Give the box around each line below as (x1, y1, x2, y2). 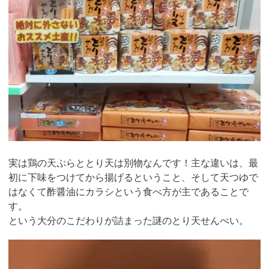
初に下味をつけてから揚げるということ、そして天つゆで (8, 169, 258, 184)
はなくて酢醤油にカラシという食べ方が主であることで (8, 184, 249, 198)
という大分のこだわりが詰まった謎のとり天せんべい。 (8, 213, 249, 227)
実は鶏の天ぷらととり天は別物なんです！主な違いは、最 (8, 155, 258, 169)
